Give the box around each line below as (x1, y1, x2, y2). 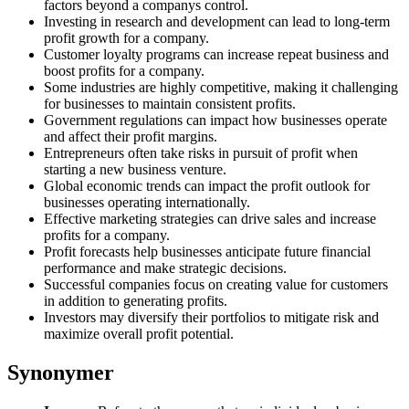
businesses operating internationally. (44, 194, 250, 210)
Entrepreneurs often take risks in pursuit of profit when (44, 144, 358, 161)
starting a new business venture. (44, 161, 226, 177)
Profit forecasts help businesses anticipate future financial (44, 243, 371, 259)
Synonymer (7, 360, 114, 384)
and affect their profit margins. (44, 128, 217, 144)
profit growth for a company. (44, 29, 209, 46)
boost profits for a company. (44, 62, 204, 79)
